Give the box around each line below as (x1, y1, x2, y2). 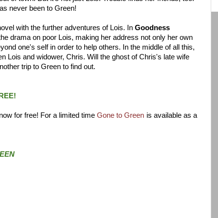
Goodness (135, 23, 170, 32)
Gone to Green (97, 111, 144, 119)
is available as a (145, 111, 197, 119)
